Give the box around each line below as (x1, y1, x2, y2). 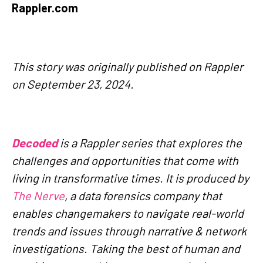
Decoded (12, 135, 58, 150)
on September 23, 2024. (12, 76, 134, 91)
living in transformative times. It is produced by (12, 170, 249, 185)
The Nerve (12, 188, 65, 203)
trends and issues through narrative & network (12, 223, 247, 238)
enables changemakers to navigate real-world (12, 205, 244, 220)
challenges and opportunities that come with (12, 153, 238, 167)
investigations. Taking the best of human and (12, 241, 240, 255)
